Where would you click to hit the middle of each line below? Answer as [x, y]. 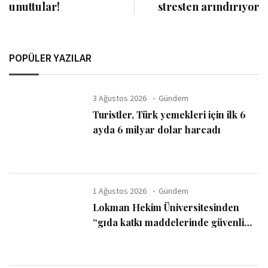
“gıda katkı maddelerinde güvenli [169, 222]
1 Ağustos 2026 [120, 191]
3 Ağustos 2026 [120, 98]
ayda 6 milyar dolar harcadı [157, 130]
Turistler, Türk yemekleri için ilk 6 [170, 115]
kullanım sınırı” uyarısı [146, 237]
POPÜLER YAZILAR [50, 58]
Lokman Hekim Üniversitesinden [166, 207]
